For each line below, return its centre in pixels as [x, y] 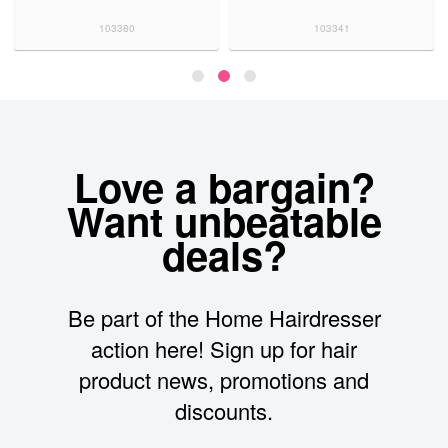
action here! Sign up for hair [224, 349]
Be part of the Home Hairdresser [224, 318]
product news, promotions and [224, 380]
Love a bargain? [224, 187]
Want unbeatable [224, 221]
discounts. [224, 411]
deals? [224, 255]
